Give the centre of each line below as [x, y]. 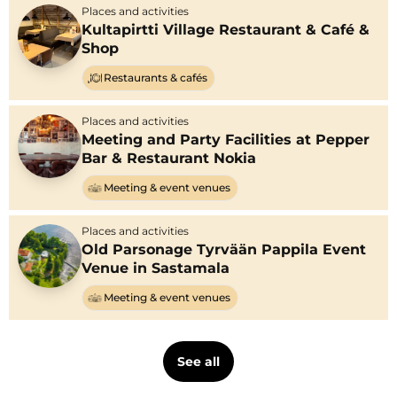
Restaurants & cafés [156, 78]
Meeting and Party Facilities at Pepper [226, 140]
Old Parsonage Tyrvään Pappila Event [224, 250]
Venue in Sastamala [156, 269]
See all [198, 362]
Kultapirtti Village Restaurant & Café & [226, 30]
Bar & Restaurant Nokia [169, 159]
